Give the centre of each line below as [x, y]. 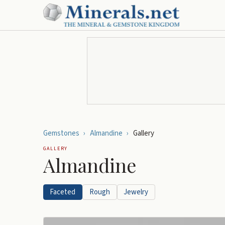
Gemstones [61, 133]
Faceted [63, 192]
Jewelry [136, 192]
